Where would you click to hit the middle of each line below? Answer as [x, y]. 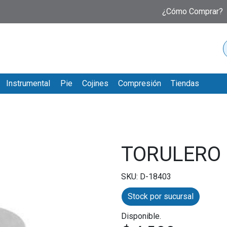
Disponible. [141, 216]
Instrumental [28, 83]
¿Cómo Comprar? [193, 11]
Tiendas [185, 83]
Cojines [95, 83]
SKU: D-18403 [146, 177]
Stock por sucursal [161, 196]
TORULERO [171, 154]
